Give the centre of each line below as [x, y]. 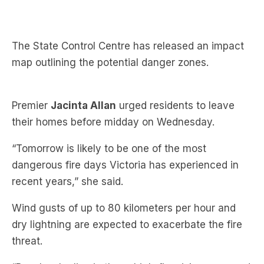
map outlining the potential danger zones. [112, 27]
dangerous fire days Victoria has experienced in [125, 129]
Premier [31, 70]
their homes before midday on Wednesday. [113, 86]
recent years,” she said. [69, 146]
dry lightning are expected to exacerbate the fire [127, 189]
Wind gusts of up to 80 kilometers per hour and [124, 172]
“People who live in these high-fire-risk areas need [131, 232]
